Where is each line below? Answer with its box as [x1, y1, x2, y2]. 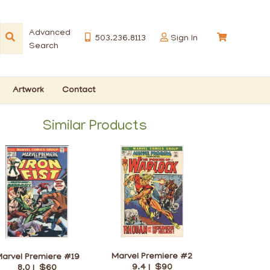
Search [29, 41, 58, 51]
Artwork [13, 85, 44, 95]
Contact [62, 85, 95, 95]
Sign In [171, 33, 198, 43]
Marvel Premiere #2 [111, 252, 193, 262]
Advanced [29, 28, 71, 38]
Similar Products [42, 119, 148, 135]
